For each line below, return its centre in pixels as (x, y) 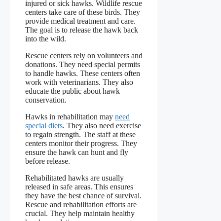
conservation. (46, 100)
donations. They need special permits (83, 64)
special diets (44, 125)
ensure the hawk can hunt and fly (77, 152)
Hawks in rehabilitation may (70, 116)
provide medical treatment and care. (80, 21)
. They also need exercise (102, 125)
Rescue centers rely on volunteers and (84, 55)
